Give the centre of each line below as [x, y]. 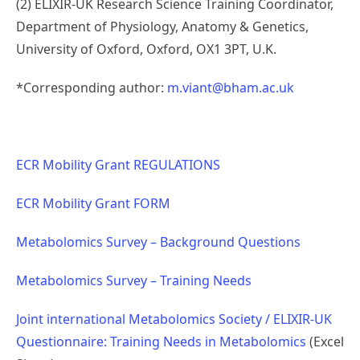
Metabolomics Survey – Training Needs [134, 280]
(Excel [325, 342]
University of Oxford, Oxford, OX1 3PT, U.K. [146, 49]
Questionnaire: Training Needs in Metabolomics [161, 342]
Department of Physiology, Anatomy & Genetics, [162, 27]
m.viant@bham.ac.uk [231, 88]
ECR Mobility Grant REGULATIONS [118, 165]
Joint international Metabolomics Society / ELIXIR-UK [174, 319]
